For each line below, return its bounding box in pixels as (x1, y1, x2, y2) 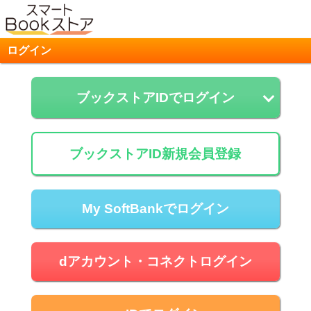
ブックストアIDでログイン (76, 90, 235, 105)
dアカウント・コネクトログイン (58, 254, 252, 269)
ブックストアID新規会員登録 (69, 146, 242, 161)
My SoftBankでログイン (81, 201, 229, 216)
